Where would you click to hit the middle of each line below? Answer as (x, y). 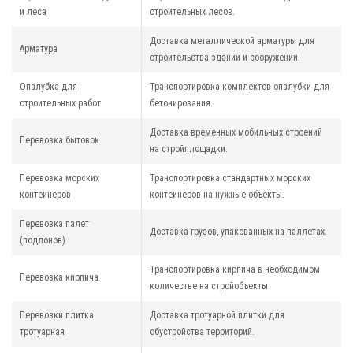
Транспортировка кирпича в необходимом (235, 270)
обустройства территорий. (202, 332)
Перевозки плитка (57, 316)
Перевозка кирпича (59, 278)
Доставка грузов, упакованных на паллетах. (238, 232)
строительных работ (60, 104)
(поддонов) (43, 241)
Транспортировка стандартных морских (230, 178)
